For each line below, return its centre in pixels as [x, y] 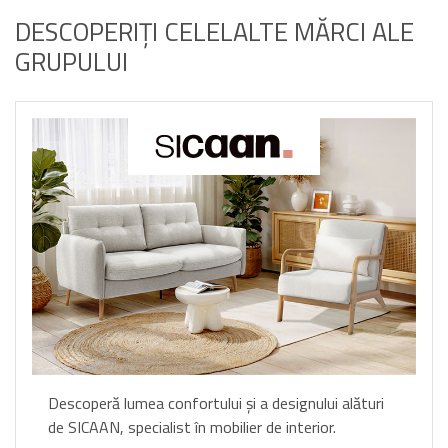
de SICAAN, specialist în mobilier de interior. [192, 426]
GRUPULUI [71, 61]
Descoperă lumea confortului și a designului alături [216, 402]
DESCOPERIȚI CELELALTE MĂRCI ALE [214, 31]
